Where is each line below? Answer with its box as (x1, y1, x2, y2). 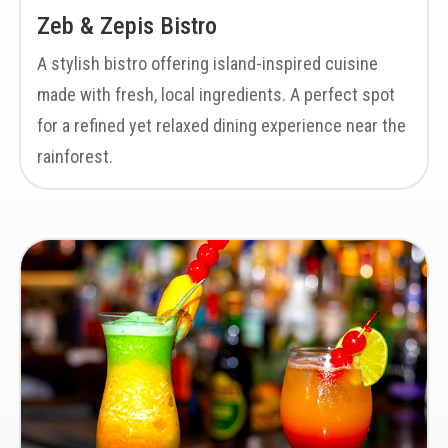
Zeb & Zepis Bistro (36, 12, 217, 40)
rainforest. (36, 146, 113, 167)
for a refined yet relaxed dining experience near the (36, 115, 406, 136)
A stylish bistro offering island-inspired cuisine (36, 53, 378, 74)
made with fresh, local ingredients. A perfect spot (36, 84, 395, 105)
